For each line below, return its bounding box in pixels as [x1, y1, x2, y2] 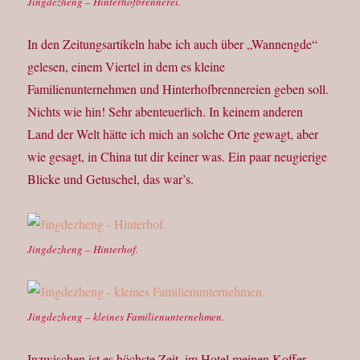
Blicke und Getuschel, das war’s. [27, 170, 194, 188]
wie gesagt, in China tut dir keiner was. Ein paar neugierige [27, 148, 328, 166]
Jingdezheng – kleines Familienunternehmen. [27, 309, 225, 325]
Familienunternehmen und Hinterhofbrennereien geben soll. [27, 80, 329, 98]
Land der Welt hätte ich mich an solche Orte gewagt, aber [27, 125, 319, 143]
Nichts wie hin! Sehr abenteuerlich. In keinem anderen [27, 103, 304, 121]
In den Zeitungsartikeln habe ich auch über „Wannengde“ [27, 35, 318, 53]
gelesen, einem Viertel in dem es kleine [27, 58, 226, 76]
